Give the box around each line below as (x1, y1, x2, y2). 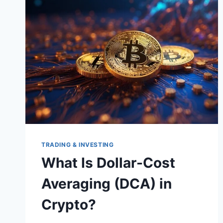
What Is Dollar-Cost (41, 154, 175, 171)
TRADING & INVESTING (41, 140, 114, 148)
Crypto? (41, 196, 96, 213)
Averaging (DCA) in (41, 175, 172, 192)
